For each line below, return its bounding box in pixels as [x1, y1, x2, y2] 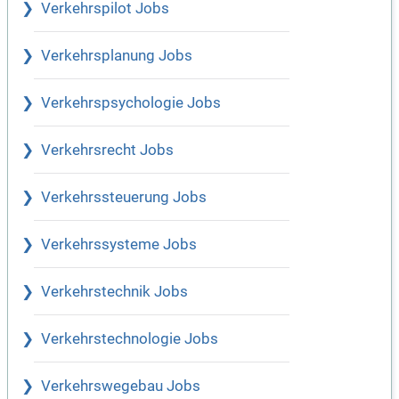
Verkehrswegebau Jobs [41, 378, 200, 395]
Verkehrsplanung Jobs [41, 47, 192, 65]
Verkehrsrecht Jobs [41, 142, 174, 159]
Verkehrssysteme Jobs [41, 236, 197, 254]
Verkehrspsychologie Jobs [41, 94, 221, 112]
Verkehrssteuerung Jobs [41, 189, 207, 207]
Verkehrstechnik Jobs [41, 283, 188, 301]
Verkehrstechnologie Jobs [41, 330, 218, 348]
